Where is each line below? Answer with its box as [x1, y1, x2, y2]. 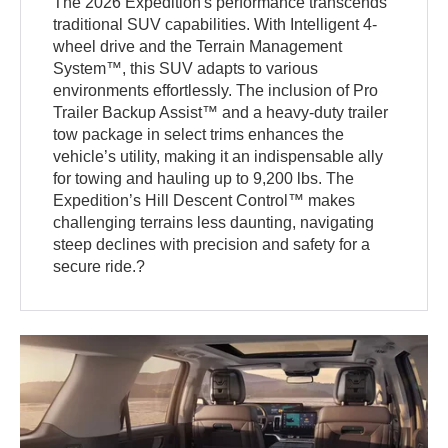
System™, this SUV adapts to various [53, 59, 319, 77]
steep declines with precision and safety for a [53, 235, 371, 253]
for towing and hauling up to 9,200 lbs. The [53, 169, 355, 187]
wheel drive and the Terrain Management [53, 37, 343, 55]
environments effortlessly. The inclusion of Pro [53, 81, 379, 99]
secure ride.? [53, 257, 146, 275]
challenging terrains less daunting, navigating [53, 213, 375, 231]
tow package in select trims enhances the [53, 125, 345, 143]
